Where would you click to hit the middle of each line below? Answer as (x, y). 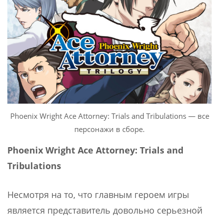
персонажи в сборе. (109, 129)
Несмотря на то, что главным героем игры (98, 194)
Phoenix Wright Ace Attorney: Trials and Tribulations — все (109, 116)
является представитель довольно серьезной (105, 210)
